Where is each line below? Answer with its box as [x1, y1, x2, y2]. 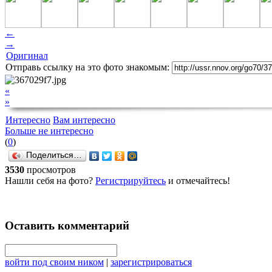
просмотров [27, 164, 76, 175]
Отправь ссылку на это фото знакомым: [5, 61, 169, 72]
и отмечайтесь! [166, 175, 230, 186]
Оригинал [6, 50, 48, 61]
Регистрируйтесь [95, 175, 166, 186]
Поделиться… [26, 150, 82, 160]
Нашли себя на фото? [5, 175, 95, 186]
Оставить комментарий [5, 219, 129, 233]
